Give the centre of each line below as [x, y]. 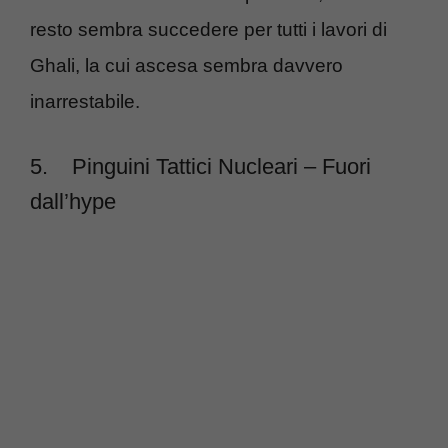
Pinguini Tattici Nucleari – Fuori [221, 166]
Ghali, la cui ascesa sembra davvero [186, 65]
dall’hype [73, 201]
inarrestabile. [85, 101]
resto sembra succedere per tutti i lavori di [208, 29]
